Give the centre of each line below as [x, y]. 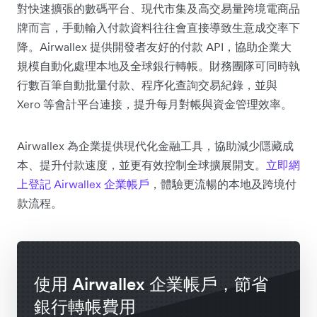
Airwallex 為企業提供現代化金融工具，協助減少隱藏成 [155, 145]
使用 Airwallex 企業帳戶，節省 [151, 284]
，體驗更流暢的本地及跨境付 [223, 184]
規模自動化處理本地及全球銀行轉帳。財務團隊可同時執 [158, 65]
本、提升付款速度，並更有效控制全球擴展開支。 [142, 165]
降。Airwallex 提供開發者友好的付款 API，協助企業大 [154, 46]
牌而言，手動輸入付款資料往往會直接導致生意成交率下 [158, 27]
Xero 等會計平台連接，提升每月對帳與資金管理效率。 [155, 104]
